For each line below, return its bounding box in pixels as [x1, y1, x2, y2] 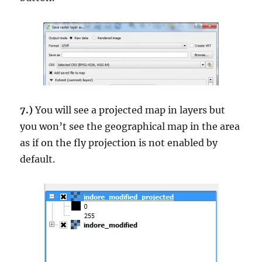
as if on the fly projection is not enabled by [20, 137, 218, 149]
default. [20, 153, 56, 166]
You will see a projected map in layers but [33, 104, 226, 116]
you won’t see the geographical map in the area [20, 120, 240, 133]
